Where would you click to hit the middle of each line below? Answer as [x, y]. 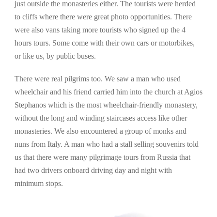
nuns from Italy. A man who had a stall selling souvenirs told [107, 144]
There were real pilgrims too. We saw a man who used [98, 78]
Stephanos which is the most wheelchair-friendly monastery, [106, 105]
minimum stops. [39, 183]
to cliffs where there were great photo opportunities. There [103, 16]
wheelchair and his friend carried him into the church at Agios [108, 92]
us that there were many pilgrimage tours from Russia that [102, 157]
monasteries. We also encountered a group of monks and [101, 131]
